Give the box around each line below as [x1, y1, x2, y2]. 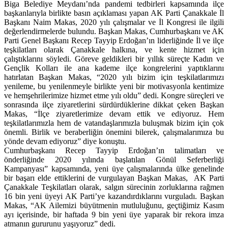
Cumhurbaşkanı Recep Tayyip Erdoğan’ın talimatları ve [4, 146, 224, 155]
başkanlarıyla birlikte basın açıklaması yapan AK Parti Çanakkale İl [4, 9, 224, 18]
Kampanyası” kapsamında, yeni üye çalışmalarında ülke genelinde [4, 164, 224, 174]
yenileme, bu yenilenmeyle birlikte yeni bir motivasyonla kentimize [4, 82, 224, 91]
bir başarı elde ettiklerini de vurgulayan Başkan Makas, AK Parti [4, 174, 224, 183]
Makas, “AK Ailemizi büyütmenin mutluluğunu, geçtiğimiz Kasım [4, 201, 224, 210]
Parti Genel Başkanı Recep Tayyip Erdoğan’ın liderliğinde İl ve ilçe [4, 36, 224, 45]
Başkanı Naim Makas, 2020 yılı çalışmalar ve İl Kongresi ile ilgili [4, 18, 224, 27]
